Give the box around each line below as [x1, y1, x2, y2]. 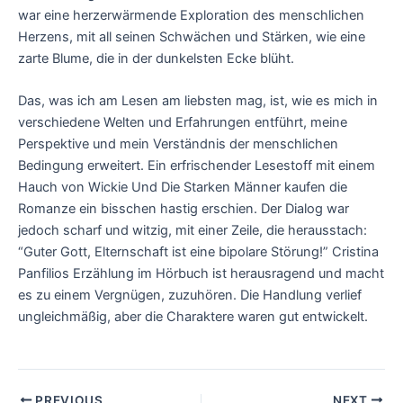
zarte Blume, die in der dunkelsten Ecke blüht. [18, 49, 294, 67]
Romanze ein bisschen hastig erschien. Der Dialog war [18, 201, 349, 218]
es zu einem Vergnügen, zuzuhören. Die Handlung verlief [18, 287, 362, 304]
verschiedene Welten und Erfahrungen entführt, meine [18, 114, 347, 131]
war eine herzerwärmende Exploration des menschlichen [18, 6, 364, 23]
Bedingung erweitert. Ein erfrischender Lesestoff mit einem [18, 157, 375, 175]
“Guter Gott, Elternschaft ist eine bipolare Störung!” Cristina [18, 244, 379, 261]
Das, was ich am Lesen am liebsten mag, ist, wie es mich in [18, 93, 378, 110]
